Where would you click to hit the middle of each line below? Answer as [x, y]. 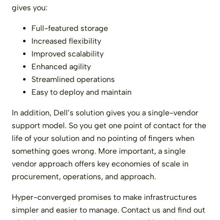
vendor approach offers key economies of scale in [100, 164]
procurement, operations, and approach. [84, 176]
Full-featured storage [70, 28]
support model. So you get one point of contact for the [109, 125]
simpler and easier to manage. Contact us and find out [109, 210]
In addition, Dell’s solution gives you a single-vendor [105, 112]
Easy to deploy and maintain [82, 92]
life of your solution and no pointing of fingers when [103, 138]
